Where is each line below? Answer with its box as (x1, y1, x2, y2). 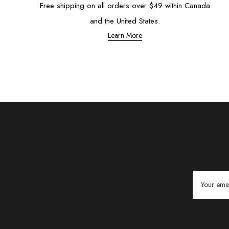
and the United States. (89, 15, 160, 27)
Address (193, 184, 220, 195)
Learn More (107, 30, 142, 40)
